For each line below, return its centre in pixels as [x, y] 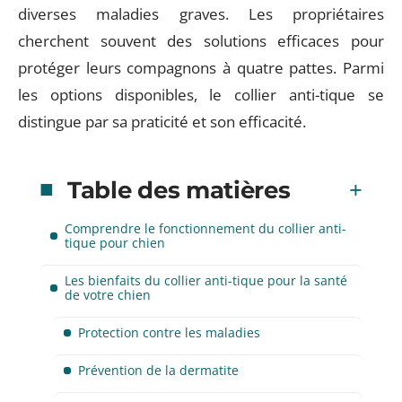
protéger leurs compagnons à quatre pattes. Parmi [201, 68]
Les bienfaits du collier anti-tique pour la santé [206, 280]
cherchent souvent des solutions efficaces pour [201, 41]
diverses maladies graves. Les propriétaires [201, 14]
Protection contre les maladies [169, 332]
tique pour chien [115, 242]
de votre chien [108, 294]
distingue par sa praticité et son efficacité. [162, 122]
